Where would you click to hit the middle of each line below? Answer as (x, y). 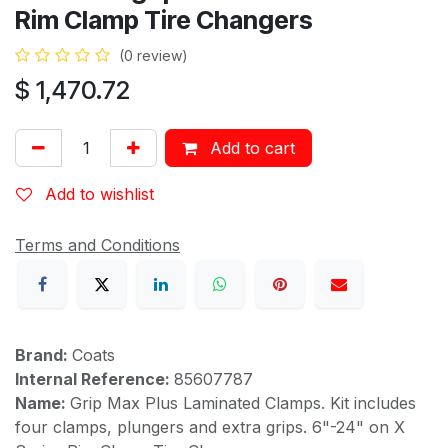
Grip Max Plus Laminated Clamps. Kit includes (243, 403)
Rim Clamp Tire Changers (164, 19)
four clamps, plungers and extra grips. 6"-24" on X (210, 427)
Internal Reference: (94, 379)
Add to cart (250, 147)
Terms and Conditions (97, 244)
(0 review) (153, 55)
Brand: (43, 355)
